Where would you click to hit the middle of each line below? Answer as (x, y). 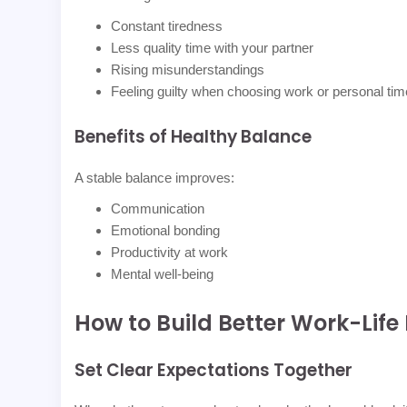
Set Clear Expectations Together (214, 370)
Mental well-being (163, 273)
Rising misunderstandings (188, 69)
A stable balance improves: (155, 177)
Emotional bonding (166, 230)
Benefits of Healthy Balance (194, 136)
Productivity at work (170, 252)
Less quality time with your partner (213, 47)
